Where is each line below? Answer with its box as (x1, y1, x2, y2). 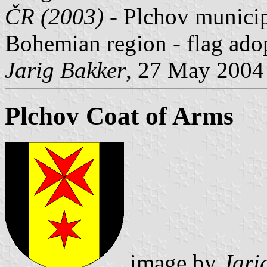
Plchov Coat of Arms (5, 101, 234, 130)
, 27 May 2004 (126, 57, 264, 83)
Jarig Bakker (5, 57, 126, 83)
